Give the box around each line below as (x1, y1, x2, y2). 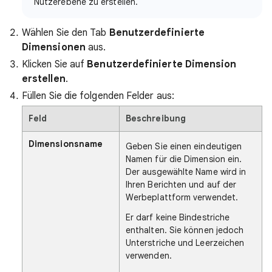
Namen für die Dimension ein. (126, 153, 242, 165)
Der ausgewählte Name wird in (126, 166, 246, 177)
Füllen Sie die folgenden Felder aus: (22, 89, 174, 102)
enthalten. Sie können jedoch (126, 224, 244, 236)
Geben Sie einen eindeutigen (126, 140, 242, 152)
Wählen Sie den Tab (22, 26, 109, 39)
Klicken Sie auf (22, 58, 87, 70)
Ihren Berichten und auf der (126, 178, 237, 190)
